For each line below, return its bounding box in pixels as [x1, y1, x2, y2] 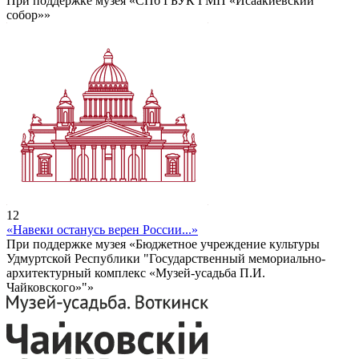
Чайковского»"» [6, 280, 94, 295]
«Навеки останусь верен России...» [6, 223, 198, 237]
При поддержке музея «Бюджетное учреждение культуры [6, 237, 320, 252]
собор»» [6, 8, 50, 22]
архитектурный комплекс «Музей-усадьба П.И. [6, 266, 265, 280]
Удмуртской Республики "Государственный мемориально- [6, 252, 325, 266]
